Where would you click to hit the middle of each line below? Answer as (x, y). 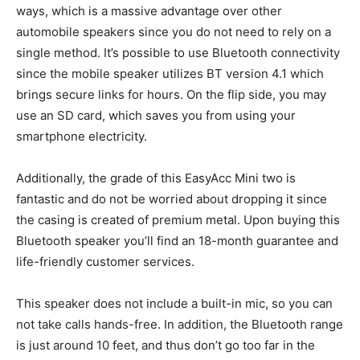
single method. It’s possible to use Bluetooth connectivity (178, 52)
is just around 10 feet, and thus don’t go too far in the (166, 345)
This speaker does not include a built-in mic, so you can (174, 303)
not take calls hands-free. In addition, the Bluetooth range (180, 324)
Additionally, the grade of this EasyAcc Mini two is (156, 178)
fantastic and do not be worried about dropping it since (172, 198)
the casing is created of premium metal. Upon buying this (178, 219)
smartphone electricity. (82, 136)
